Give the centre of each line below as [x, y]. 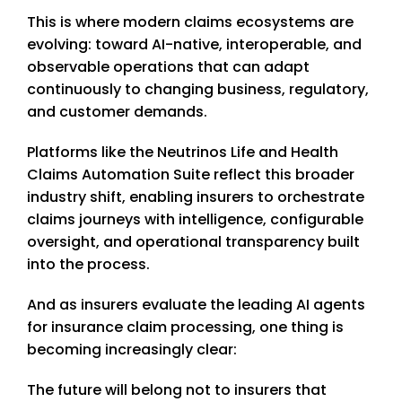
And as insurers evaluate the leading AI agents [196, 305]
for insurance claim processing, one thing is [185, 328]
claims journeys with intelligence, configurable [195, 220]
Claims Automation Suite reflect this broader [191, 175]
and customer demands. [117, 112]
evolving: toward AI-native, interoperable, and [194, 45]
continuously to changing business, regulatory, [198, 90]
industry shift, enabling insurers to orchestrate [196, 197]
